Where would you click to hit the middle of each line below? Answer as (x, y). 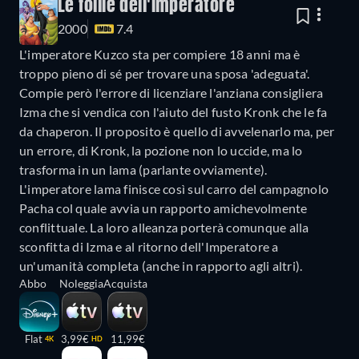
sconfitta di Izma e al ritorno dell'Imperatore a (149, 246)
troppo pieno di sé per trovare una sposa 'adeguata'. (165, 73)
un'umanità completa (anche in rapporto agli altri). (161, 265)
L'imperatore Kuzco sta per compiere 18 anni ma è (160, 54)
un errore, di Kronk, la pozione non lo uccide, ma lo (161, 150)
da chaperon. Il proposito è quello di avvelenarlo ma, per (177, 131)
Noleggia (81, 283)
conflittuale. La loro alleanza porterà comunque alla (164, 227)
